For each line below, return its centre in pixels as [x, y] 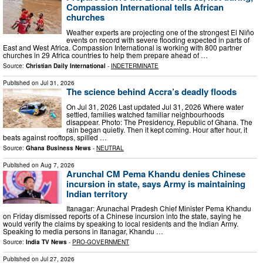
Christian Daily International [66, 65]
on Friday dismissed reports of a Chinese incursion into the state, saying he [122, 216]
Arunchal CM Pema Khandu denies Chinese [156, 173]
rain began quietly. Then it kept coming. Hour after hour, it [157, 129]
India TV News [46, 242]
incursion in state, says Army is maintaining [156, 183]
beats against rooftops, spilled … [55, 137]
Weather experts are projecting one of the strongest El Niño [160, 32]
